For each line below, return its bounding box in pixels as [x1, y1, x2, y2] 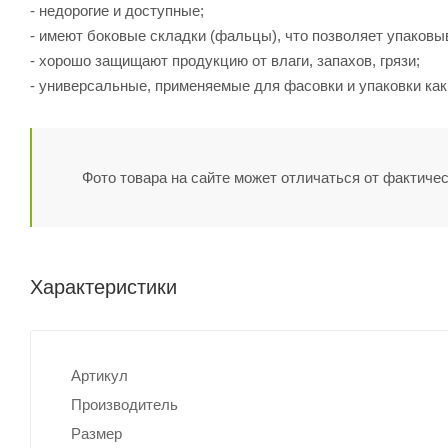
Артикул [71, 366, 128, 384]
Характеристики [30, 275, 177, 298]
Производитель [71, 395, 178, 413]
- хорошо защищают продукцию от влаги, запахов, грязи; [30, 51, 420, 69]
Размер [71, 424, 122, 442]
